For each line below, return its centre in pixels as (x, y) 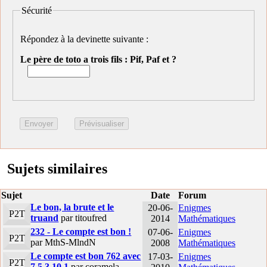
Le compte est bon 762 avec (86, 256)
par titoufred (83, 218)
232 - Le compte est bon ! (81, 232)
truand (45, 218)
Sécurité (37, 10)
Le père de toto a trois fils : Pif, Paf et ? (98, 60)
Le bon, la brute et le (72, 207)
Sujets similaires (57, 169)
